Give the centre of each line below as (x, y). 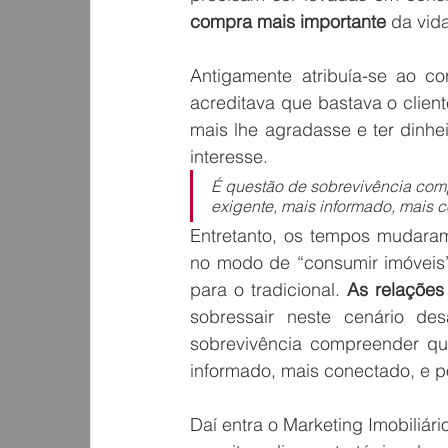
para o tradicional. (268, 290)
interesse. (229, 157)
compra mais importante (288, 22)
